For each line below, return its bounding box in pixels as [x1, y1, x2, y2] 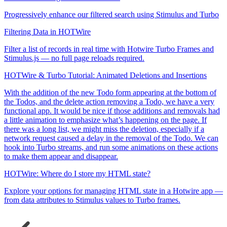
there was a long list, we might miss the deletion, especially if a [4, 124, 204, 133]
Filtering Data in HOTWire [4, 27, 91, 36]
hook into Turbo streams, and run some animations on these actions [4, 142, 218, 152]
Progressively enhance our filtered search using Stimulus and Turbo [4, 10, 219, 19]
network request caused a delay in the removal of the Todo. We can [4, 133, 218, 142]
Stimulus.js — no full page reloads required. [4, 53, 144, 62]
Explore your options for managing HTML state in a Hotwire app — [4, 186, 223, 195]
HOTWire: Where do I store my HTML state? [4, 169, 150, 178]
